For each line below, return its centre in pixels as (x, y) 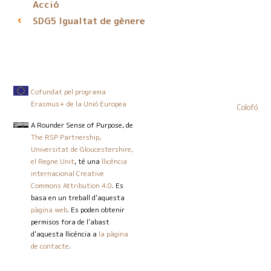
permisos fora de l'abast (70, 221)
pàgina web (49, 209)
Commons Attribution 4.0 (72, 185)
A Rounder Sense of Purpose (77, 125)
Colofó (247, 107)
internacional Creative (68, 173)
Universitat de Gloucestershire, (82, 149)
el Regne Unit (53, 161)
